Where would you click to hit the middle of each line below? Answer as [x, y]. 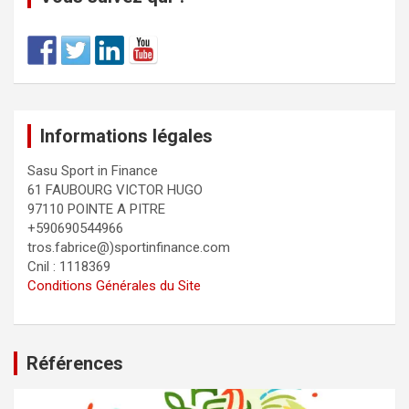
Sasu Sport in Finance [93, 171]
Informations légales [126, 136]
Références [75, 363]
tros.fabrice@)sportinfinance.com [129, 247]
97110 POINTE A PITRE [96, 209]
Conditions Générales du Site [114, 286]
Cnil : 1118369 [69, 267]
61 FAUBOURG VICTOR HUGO [115, 190]
